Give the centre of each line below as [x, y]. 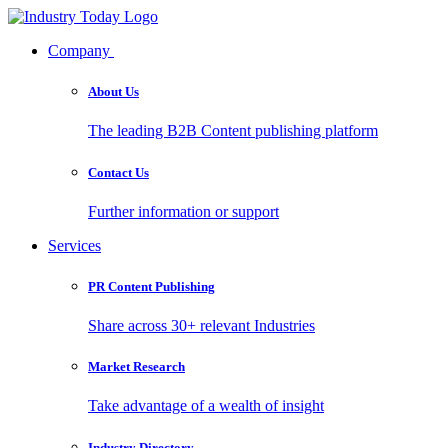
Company [81, 50]
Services [74, 245]
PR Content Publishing [151, 286]
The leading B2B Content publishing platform [233, 131]
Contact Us [118, 172]
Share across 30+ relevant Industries [201, 326]
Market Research [136, 367]
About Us [113, 92]
